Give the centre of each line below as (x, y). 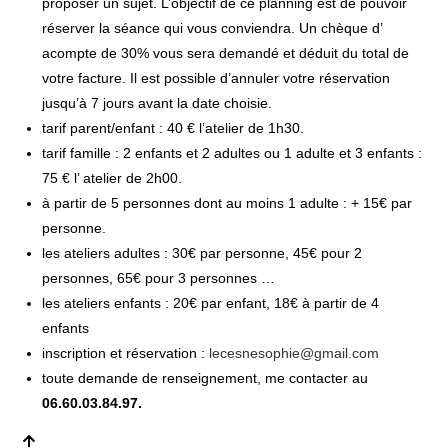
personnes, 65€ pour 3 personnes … (163, 278)
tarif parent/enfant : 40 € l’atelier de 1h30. (173, 128)
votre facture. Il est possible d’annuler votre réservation (216, 78)
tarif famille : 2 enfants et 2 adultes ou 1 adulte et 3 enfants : (232, 153)
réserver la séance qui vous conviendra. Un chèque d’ (212, 28)
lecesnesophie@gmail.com (294, 353)
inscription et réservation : (126, 353)
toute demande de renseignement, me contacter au (205, 378)
